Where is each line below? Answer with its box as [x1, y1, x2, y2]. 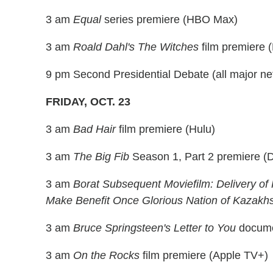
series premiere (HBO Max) [101, 13, 238, 26]
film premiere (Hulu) [116, 123, 215, 136]
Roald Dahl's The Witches [73, 41, 199, 54]
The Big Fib [73, 151, 129, 163]
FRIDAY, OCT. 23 [46, 96, 130, 108]
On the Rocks [73, 249, 140, 262]
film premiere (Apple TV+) [140, 249, 268, 262]
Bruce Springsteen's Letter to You [73, 222, 236, 235]
